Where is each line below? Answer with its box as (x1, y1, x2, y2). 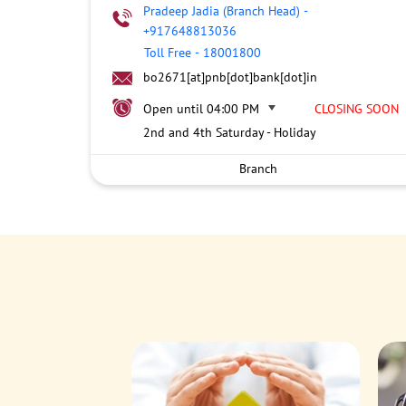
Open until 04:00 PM (142, 101, 259, 117)
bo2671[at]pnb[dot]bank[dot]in (142, 69, 317, 85)
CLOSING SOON (314, 101, 399, 117)
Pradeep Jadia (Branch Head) (142, 3, 300, 19)
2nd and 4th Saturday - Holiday (142, 124, 316, 140)
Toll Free (143, 44, 191, 61)
